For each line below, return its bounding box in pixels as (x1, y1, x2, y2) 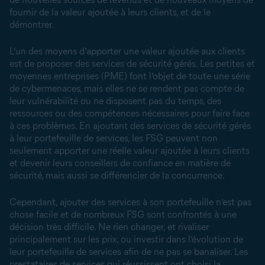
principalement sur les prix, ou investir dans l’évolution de (9, 234, 243, 245)
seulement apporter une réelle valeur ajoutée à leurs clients (9, 145, 250, 156)
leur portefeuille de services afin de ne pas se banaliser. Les (9, 246, 248, 257)
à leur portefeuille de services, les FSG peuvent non (9, 132, 218, 144)
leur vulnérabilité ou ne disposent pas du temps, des (9, 95, 221, 106)
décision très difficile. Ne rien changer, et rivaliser (9, 221, 209, 232)
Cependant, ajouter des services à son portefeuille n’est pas (9, 196, 251, 208)
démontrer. (9, 19, 54, 30)
